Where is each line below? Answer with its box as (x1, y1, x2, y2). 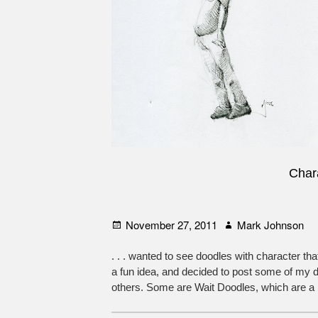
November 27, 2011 (126, 216, 218, 232)
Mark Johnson (237, 216, 305, 232)
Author (222, 216, 253, 231)
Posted (111, 216, 144, 231)
